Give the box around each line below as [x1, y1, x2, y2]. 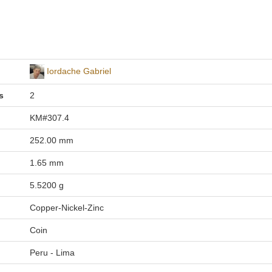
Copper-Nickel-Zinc [29, 203, 104, 212]
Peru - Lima [29, 248, 75, 257]
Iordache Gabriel [46, 66, 111, 76]
